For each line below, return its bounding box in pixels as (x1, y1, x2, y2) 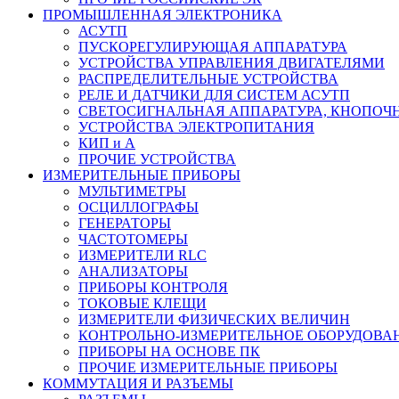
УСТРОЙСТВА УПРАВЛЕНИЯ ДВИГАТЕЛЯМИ (78, 54, 385, 70)
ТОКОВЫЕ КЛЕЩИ (78, 295, 207, 311)
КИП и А (78, 134, 135, 151)
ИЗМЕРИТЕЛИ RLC (78, 247, 207, 263)
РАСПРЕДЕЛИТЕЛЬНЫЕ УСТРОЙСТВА (78, 70, 338, 86)
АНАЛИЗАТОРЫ (78, 263, 188, 279)
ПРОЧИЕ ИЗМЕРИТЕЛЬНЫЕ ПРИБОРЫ (78, 359, 338, 375)
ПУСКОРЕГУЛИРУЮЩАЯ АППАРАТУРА (78, 38, 347, 54)
